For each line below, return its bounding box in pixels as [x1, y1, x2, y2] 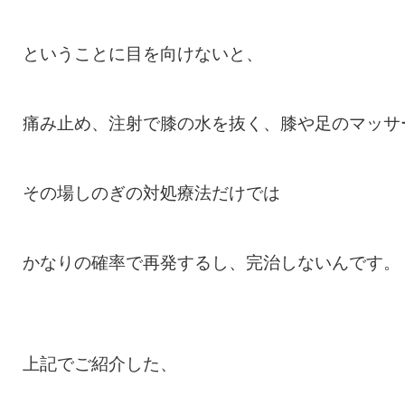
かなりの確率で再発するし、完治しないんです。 [23, 253, 400, 272]
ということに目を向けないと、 [23, 44, 263, 63]
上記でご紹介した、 [23, 354, 177, 373]
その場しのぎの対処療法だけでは [23, 184, 280, 202]
